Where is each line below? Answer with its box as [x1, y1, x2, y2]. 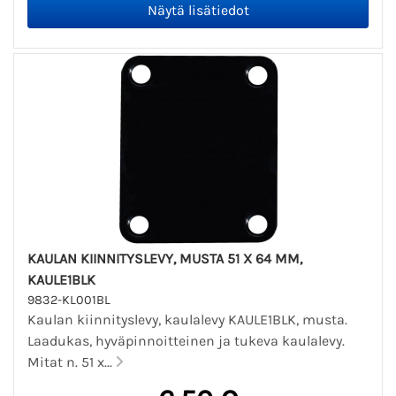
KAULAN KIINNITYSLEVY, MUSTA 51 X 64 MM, [27, 249, 302, 267]
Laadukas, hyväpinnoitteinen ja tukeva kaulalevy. [27, 331, 345, 349]
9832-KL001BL [27, 292, 110, 308]
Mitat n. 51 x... [27, 353, 116, 370]
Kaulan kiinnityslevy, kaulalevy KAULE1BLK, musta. [27, 310, 347, 328]
